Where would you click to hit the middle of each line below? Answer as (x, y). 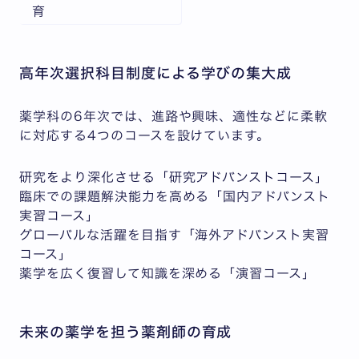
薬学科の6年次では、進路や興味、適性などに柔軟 (174, 116)
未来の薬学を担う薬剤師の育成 (126, 331)
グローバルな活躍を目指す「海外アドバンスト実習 (175, 234)
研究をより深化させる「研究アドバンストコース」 (174, 177)
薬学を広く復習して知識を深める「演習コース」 (168, 273)
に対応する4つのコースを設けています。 (145, 135)
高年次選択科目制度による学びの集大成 (156, 73)
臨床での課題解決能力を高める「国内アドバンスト (175, 196)
